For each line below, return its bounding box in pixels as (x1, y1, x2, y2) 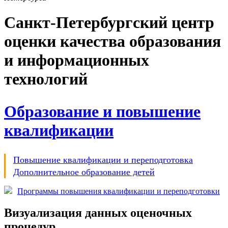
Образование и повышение (4, 102, 201, 121)
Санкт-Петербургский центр (4, 13, 214, 32)
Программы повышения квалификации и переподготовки (17, 187, 220, 196)
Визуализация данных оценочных (4, 206, 192, 220)
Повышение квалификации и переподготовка (13, 154, 193, 165)
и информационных (4, 51, 149, 70)
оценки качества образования (4, 32, 221, 51)
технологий (4, 70, 88, 89)
